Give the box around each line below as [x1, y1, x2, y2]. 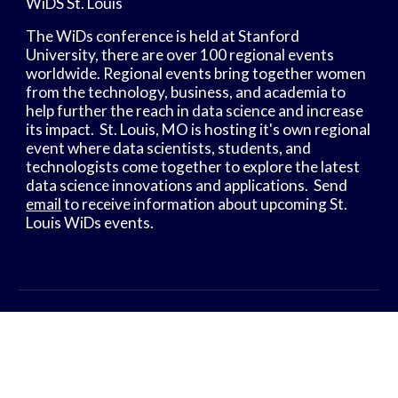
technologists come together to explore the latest [26, 157, 361, 176]
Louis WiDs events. [26, 213, 155, 232]
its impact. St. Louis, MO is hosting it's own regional [26, 120, 371, 139]
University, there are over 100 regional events [26, 45, 335, 64]
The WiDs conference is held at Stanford [26, 27, 300, 45]
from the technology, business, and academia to [26, 83, 346, 101]
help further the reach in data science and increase [26, 101, 364, 120]
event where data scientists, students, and [26, 139, 312, 157]
